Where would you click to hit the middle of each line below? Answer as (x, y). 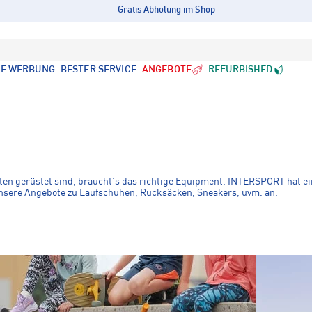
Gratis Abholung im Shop (167, 10)
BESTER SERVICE (98, 70)
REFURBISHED (240, 70)
